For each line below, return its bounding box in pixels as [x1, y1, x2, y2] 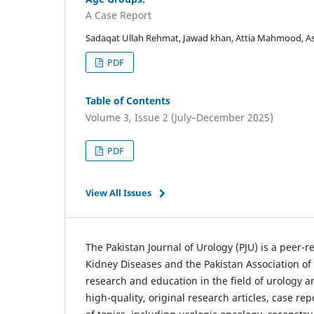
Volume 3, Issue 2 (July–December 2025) [86, 110, 273, 124]
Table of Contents [86, 94, 170, 108]
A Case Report [86, 8, 151, 22]
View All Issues [86, 186, 151, 199]
